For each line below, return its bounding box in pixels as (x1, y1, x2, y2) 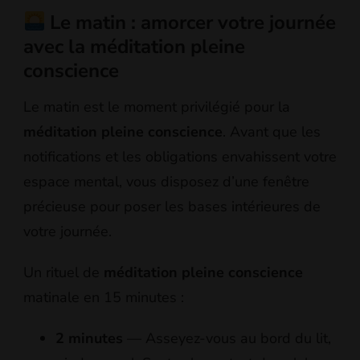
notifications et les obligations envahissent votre (23, 147, 337, 167)
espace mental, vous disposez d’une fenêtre (23, 172, 309, 192)
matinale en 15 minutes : (23, 288, 184, 308)
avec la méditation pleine (23, 33, 245, 59)
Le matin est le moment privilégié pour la (23, 97, 290, 117)
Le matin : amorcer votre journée (45, 9, 337, 35)
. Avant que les (223, 122, 321, 142)
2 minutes (55, 329, 123, 349)
